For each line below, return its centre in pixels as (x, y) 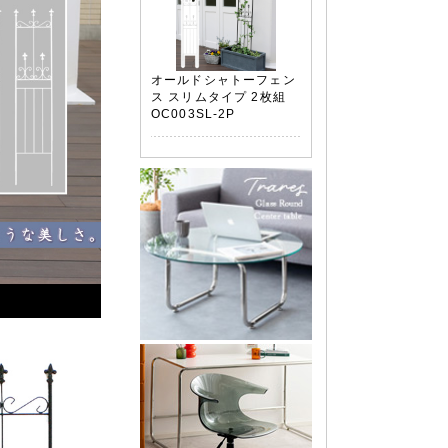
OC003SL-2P (193, 113)
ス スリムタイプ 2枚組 (218, 96)
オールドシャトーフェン (223, 79)
